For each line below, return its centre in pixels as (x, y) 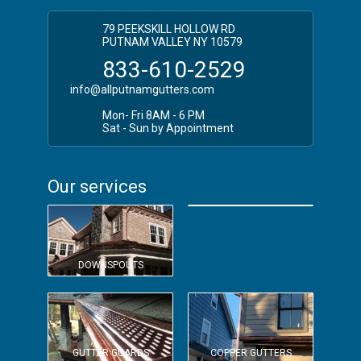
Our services (97, 186)
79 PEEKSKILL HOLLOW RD (169, 29)
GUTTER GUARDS (110, 353)
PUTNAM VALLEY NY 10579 (172, 41)
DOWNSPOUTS (110, 265)
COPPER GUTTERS (251, 353)
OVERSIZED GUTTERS (251, 195)
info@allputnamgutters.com (142, 89)
